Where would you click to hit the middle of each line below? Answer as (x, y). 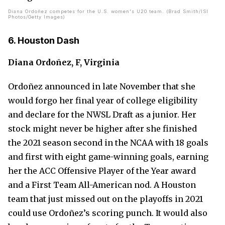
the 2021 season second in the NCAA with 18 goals (108, 143)
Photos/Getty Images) (37, 17)
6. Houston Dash (44, 40)
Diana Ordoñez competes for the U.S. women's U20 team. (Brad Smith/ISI (108, 11)
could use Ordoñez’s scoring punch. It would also (108, 213)
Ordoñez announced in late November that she (102, 86)
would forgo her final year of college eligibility (103, 100)
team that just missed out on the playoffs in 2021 (105, 199)
